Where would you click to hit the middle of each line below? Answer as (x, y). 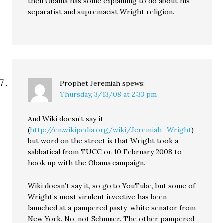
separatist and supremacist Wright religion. (101, 12)
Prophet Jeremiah (90, 83)
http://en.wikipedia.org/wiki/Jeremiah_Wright (111, 130)
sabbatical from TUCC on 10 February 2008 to (105, 152)
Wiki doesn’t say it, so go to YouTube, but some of (112, 186)
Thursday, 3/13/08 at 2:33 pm (109, 94)
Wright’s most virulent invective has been (98, 197)
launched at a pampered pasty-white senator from (112, 208)
